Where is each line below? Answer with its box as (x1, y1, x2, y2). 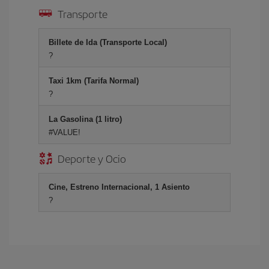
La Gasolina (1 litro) (49, 115, 122, 124)
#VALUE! (49, 128, 80, 137)
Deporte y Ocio (58, 151, 126, 166)
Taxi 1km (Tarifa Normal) (49, 76, 139, 85)
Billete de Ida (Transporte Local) (49, 38, 167, 47)
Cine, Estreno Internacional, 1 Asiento (49, 183, 190, 192)
